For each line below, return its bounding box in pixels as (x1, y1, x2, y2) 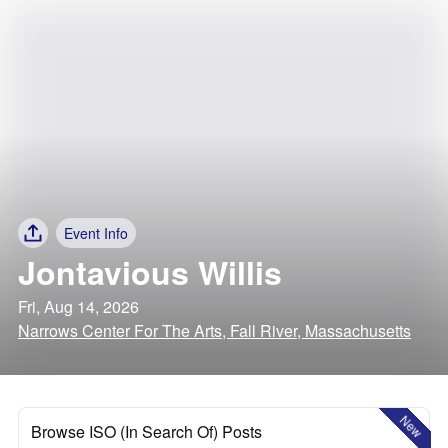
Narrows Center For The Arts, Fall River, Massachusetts (18, 319, 411, 342)
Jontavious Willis (18, 249, 282, 295)
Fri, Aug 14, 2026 (18, 295, 139, 318)
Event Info (64, 223, 128, 243)
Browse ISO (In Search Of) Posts (31, 420, 262, 443)
